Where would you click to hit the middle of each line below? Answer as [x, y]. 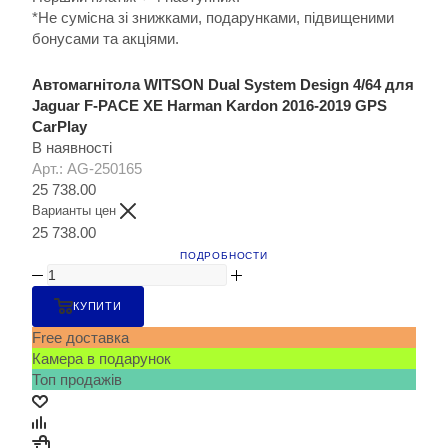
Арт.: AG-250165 [87, 168]
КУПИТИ [97, 305]
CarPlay [59, 126]
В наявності [72, 147]
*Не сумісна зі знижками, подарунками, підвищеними [213, 17]
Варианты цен [76, 210]
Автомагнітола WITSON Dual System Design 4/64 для [223, 84]
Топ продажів [77, 380]
